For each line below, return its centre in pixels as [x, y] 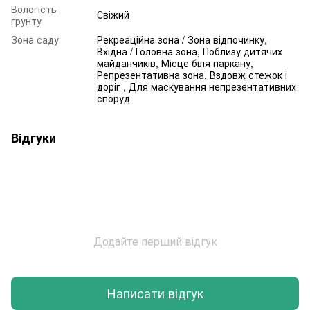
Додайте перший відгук [155, 241]
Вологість [34, 9]
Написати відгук [155, 293]
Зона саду [35, 39]
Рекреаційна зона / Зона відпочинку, [182, 39]
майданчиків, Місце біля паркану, [175, 63]
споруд [113, 98]
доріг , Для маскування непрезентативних [197, 86]
